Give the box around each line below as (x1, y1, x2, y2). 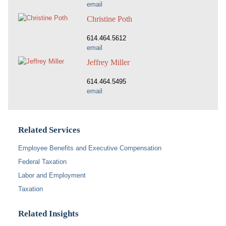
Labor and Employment (18, 171, 86, 179)
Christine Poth (87, 14, 132, 23)
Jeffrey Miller (87, 58, 130, 67)
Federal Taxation (18, 158, 67, 166)
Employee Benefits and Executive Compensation (18, 144, 161, 152)
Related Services (18, 125, 80, 135)
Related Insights (18, 208, 79, 218)
